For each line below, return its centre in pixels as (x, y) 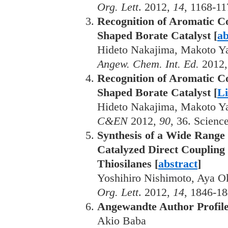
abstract (178, 164)
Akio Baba (122, 221)
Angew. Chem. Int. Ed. (148, 64)
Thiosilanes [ (128, 164)
